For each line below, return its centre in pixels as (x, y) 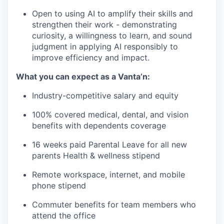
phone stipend (59, 186)
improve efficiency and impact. (91, 58)
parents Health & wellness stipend (96, 156)
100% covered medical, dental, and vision (110, 115)
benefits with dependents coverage (99, 126)
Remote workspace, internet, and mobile (108, 175)
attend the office (64, 216)
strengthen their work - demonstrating (104, 25)
